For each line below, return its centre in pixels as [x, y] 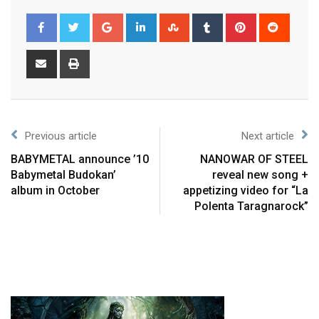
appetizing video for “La [246, 191]
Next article [268, 136]
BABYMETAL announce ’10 [80, 159]
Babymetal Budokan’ [63, 175]
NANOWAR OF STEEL [254, 159]
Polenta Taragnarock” [251, 206]
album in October [55, 191]
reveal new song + [260, 175]
